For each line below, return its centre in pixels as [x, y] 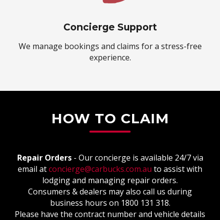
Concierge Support [110, 27]
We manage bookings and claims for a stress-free [110, 46]
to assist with [177, 169]
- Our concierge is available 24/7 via [137, 157]
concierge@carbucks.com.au [100, 169]
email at [33, 169]
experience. [110, 57]
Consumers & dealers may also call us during [110, 191]
